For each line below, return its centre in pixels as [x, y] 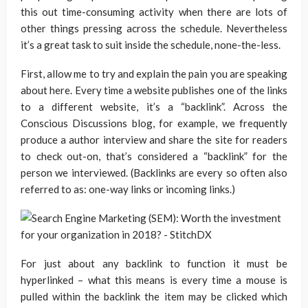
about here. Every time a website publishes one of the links [154, 90]
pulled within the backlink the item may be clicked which [154, 296]
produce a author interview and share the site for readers [154, 140]
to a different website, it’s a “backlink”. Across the [154, 107]
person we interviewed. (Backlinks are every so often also [154, 173]
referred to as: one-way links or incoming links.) [128, 189]
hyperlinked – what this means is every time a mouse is [154, 280]
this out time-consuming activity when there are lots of [154, 12]
